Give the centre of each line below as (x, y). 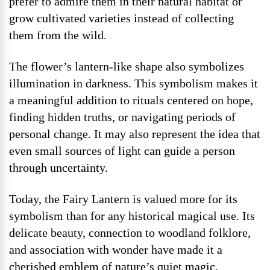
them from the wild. (58, 35)
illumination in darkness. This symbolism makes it (133, 83)
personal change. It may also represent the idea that (135, 134)
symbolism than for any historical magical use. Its (132, 216)
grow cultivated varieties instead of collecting (121, 18)
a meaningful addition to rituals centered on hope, (131, 100)
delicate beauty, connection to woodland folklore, (130, 233)
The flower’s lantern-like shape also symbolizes (127, 66)
